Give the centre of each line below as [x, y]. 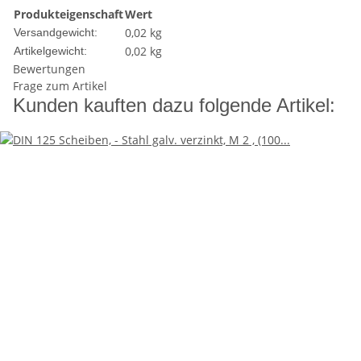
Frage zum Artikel [60, 86]
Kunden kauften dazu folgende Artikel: [174, 106]
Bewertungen [49, 69]
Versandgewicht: [56, 33]
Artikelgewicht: [50, 51]
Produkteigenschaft [68, 15]
